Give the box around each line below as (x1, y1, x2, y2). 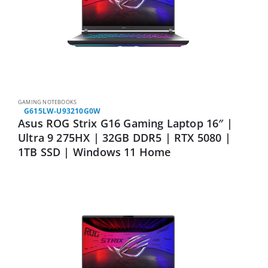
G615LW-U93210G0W (24, 106, 101, 117)
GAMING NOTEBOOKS (18, 98, 77, 106)
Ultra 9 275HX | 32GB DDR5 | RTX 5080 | (18, 130, 231, 145)
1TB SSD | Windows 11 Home (18, 145, 171, 160)
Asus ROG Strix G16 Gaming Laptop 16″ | (18, 116, 233, 131)
